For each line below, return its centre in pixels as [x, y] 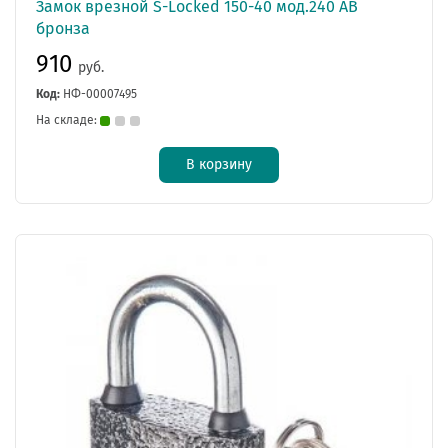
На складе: [68, 119]
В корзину [219, 164]
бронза [63, 28]
